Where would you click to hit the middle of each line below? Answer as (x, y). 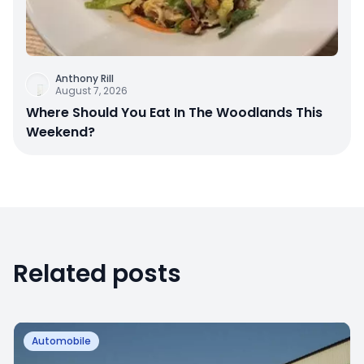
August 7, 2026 (91, 90)
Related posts (97, 273)
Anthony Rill (84, 78)
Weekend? (61, 132)
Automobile (61, 340)
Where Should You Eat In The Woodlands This (174, 112)
